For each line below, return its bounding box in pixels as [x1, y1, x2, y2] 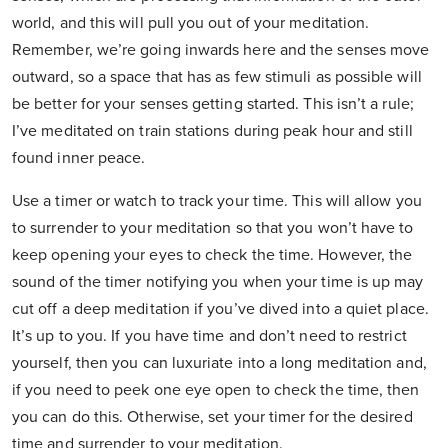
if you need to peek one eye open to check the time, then [12, 380, 420, 401]
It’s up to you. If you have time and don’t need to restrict [12, 326, 407, 347]
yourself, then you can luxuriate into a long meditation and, [12, 353, 427, 374]
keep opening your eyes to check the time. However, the [12, 245, 413, 266]
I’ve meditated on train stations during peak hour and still [12, 121, 413, 142]
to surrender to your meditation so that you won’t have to [12, 218, 414, 239]
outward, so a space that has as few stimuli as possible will [12, 67, 422, 88]
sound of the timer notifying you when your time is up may [12, 272, 424, 293]
